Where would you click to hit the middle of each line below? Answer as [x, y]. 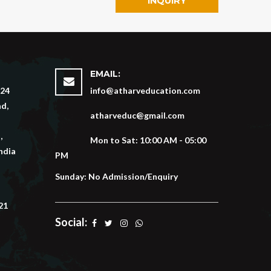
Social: [72, 222]
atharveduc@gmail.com [137, 116]
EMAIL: [105, 74]
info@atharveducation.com [145, 91]
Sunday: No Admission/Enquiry [116, 177]
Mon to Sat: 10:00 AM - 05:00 [148, 140]
